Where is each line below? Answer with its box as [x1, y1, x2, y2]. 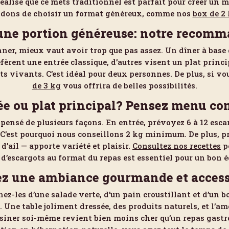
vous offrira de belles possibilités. [60, 80, 197, 91]
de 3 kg [32, 80, 61, 91]
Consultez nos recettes [132, 141, 221, 151]
